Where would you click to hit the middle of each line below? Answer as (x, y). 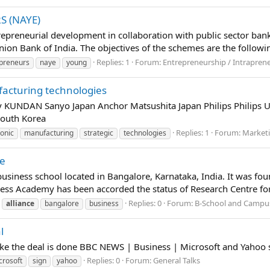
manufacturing (49, 133)
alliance (20, 203)
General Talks (177, 261)
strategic (99, 133)
